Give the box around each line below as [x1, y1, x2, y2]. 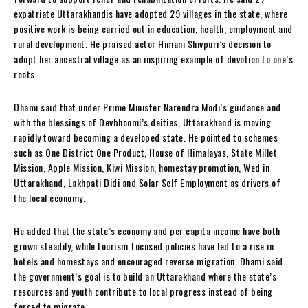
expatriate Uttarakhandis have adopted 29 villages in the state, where [14, 6, 288, 21]
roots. [14, 67, 37, 82]
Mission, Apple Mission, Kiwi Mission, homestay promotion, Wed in [14, 160, 269, 175]
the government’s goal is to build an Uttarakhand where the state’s [14, 269, 276, 284]
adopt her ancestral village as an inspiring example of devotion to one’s [14, 52, 293, 67]
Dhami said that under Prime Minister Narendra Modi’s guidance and [14, 100, 281, 115]
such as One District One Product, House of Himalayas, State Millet [14, 145, 277, 160]
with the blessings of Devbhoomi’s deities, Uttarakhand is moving [14, 115, 271, 130]
